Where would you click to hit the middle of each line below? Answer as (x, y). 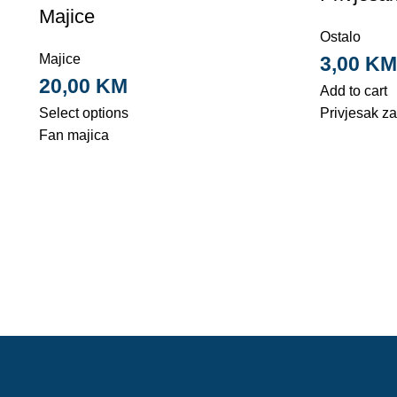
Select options (84, 113)
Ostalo (340, 36)
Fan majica (74, 135)
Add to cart (353, 90)
